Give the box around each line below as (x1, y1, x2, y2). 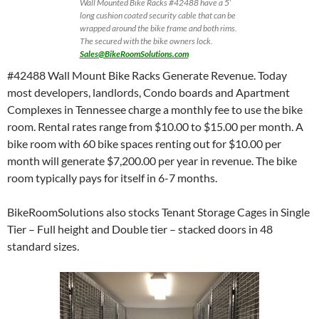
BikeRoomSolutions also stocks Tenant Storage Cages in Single (7, 205, 310, 219)
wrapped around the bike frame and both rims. (79, 23, 237, 33)
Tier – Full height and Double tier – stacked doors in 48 (7, 222, 273, 236)
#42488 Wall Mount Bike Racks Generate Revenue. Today (7, 68, 287, 82)
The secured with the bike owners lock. (79, 36, 213, 46)
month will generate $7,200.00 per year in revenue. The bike (7, 154, 297, 167)
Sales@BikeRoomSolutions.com (79, 48, 189, 59)
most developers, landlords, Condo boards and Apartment (7, 85, 290, 99)
